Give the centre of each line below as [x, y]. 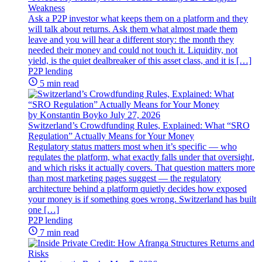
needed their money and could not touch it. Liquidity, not [133, 50]
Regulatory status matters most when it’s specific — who [132, 146]
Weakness [46, 8]
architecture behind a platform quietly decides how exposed [137, 188]
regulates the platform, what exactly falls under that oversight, [141, 157]
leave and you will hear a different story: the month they [131, 39]
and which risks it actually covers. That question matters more [142, 167]
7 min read [59, 232]
